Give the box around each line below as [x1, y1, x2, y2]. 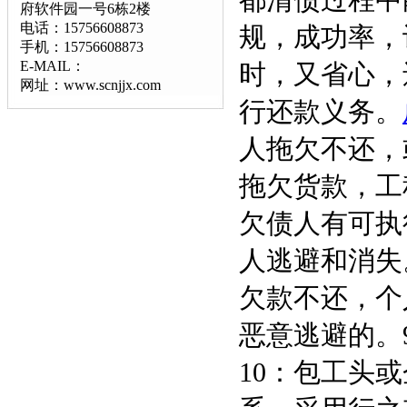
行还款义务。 [239, 97, 402, 126]
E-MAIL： [20, 58, 85, 74]
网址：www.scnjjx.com [20, 77, 161, 93]
